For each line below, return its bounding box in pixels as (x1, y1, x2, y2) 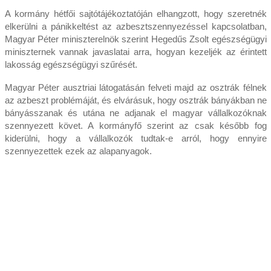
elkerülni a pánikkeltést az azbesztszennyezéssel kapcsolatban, (4, 21, 267, 32)
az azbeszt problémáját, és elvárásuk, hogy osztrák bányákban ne (4, 95, 267, 106)
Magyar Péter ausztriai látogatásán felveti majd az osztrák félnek (4, 82, 267, 93)
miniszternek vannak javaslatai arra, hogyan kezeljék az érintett (4, 47, 267, 57)
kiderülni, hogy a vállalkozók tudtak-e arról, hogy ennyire (4, 133, 267, 144)
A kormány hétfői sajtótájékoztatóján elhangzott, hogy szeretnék (4, 8, 267, 19)
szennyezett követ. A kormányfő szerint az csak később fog (4, 120, 267, 131)
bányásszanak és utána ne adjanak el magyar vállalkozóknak (4, 108, 267, 119)
